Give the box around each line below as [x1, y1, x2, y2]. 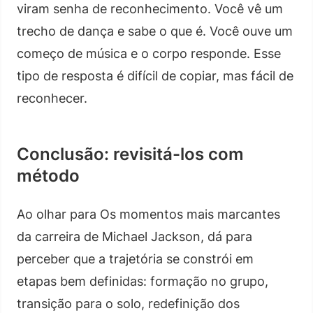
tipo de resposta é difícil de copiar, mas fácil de [17, 68, 293, 83]
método [17, 165, 80, 186]
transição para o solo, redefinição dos [17, 296, 240, 311]
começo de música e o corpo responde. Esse [17, 45, 281, 61]
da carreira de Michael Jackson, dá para [17, 228, 252, 244]
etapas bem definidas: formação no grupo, [17, 273, 268, 289]
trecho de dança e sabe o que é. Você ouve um [17, 23, 293, 38]
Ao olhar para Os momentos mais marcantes [17, 206, 280, 221]
